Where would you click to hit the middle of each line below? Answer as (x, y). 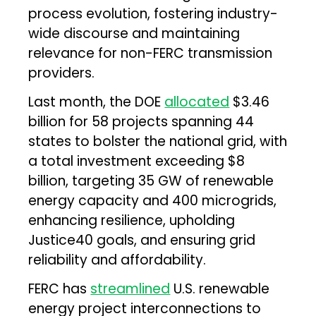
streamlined (130, 288)
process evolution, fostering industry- (153, 13)
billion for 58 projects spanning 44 (141, 121)
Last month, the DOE (97, 102)
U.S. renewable (220, 288)
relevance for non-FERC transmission (151, 53)
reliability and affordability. (117, 260)
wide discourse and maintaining (134, 33)
